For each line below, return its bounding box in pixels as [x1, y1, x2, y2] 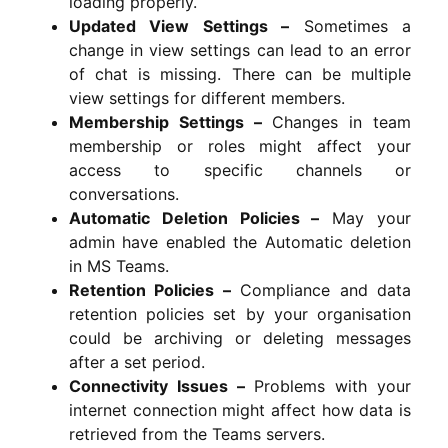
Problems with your [244, 375, 412, 396]
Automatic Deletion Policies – [69, 207, 320, 228]
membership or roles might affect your [69, 135, 411, 156]
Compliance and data [230, 279, 412, 300]
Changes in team [261, 111, 412, 132]
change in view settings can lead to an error [69, 39, 411, 60]
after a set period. [69, 351, 205, 372]
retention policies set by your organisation [69, 303, 411, 324]
